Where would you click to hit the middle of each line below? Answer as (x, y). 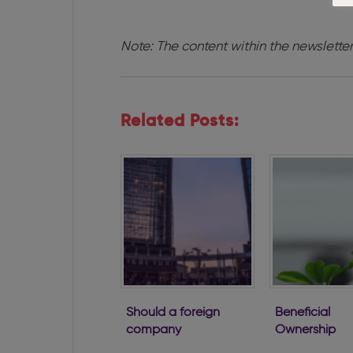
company (154, 330)
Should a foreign (173, 312)
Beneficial (303, 312)
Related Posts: (180, 122)
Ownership (305, 330)
